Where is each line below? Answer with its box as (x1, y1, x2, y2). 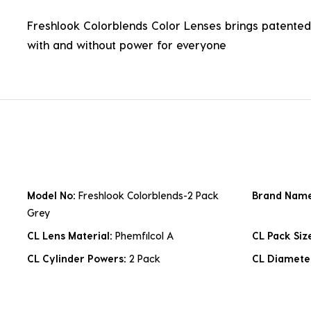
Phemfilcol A (115, 230, 174, 242)
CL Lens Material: (27, 230, 115, 242)
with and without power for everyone (27, 38, 226, 52)
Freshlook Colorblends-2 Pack (78, 190, 219, 202)
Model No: (27, 190, 78, 202)
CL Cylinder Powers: (27, 253, 129, 265)
